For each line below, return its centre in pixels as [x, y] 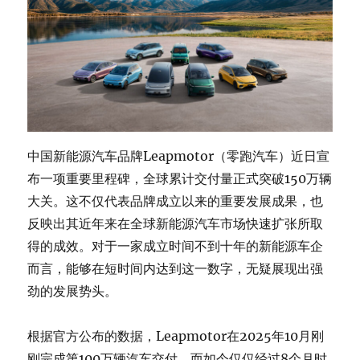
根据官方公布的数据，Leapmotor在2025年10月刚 [176, 335]
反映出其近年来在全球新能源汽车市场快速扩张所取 [176, 223]
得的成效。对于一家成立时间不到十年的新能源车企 [176, 245]
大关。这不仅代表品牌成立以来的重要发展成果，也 [176, 200]
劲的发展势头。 [73, 290]
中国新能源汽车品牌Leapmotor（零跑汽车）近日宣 [179, 155]
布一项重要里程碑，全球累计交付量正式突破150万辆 [180, 178]
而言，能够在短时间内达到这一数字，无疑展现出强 [176, 268]
